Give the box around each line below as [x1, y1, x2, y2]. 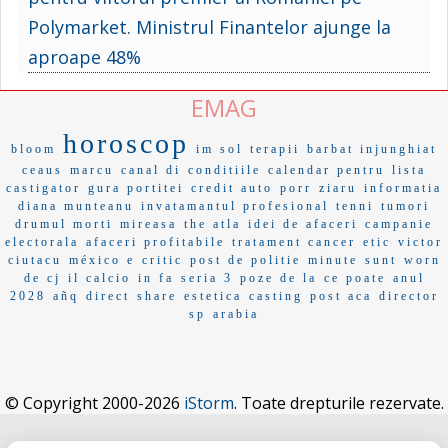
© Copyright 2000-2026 [4, 391, 184, 414]
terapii [250, 141, 300, 156]
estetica [183, 288, 242, 303]
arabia [213, 306, 259, 321]
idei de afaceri [248, 216, 358, 231]
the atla [184, 216, 241, 231]
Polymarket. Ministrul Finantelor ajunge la [28, 14, 391, 39]
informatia [364, 180, 442, 195]
